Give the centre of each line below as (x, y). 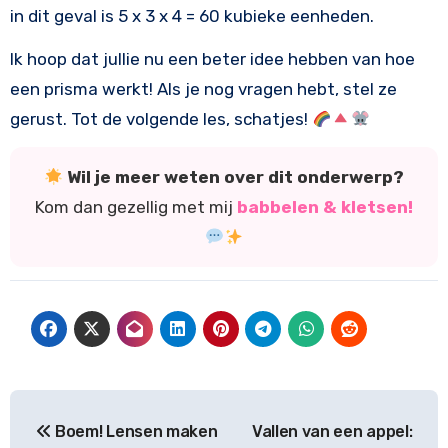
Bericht (62, 409)
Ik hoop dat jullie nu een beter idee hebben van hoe (212, 59)
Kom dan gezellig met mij (136, 207)
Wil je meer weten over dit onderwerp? (236, 177)
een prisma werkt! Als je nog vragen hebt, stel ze (203, 89)
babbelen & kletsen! (325, 207)
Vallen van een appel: (332, 432)
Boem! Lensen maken (134, 432)
